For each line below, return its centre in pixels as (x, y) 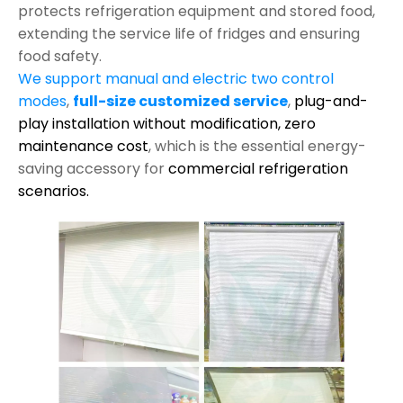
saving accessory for (93, 169)
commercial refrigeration (258, 169)
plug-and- (331, 102)
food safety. (60, 57)
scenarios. (54, 192)
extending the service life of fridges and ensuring (189, 34)
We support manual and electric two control (176, 79)
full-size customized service (180, 102)
